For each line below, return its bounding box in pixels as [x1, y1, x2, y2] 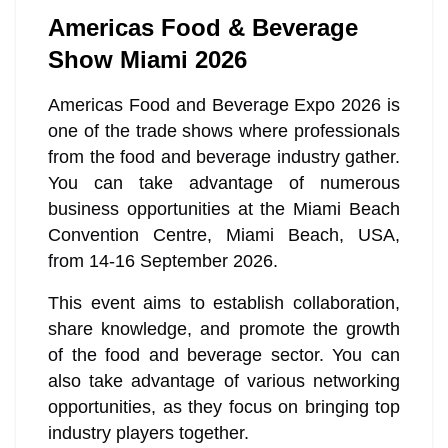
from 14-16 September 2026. [48, 251, 278, 272]
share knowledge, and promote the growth [48, 319, 400, 340]
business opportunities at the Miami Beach [48, 199, 400, 220]
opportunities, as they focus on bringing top [48, 397, 400, 418]
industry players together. [48, 423, 249, 444]
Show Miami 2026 [48, 46, 247, 74]
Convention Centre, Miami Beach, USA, [48, 225, 400, 246]
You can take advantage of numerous [48, 173, 400, 194]
